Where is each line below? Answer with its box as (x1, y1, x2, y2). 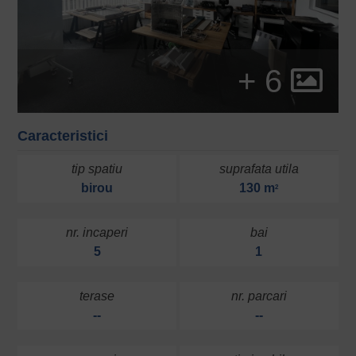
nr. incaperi (66, 226, 129, 240)
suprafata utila (219, 162, 299, 176)
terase (79, 289, 115, 304)
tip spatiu (72, 162, 123, 176)
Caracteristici (17, 128, 109, 145)
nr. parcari (230, 289, 287, 304)
